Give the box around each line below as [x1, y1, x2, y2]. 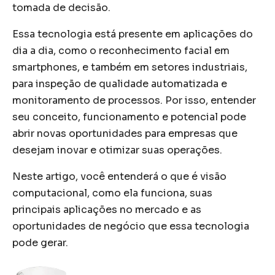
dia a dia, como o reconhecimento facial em [12, 44, 230, 57]
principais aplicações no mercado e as [12, 203, 201, 216]
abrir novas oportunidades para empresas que [12, 127, 238, 140]
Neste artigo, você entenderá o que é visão [12, 170, 227, 183]
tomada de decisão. [12, 1, 110, 14]
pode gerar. [12, 236, 68, 249]
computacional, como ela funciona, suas [12, 187, 212, 199]
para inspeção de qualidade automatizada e [12, 77, 227, 90]
